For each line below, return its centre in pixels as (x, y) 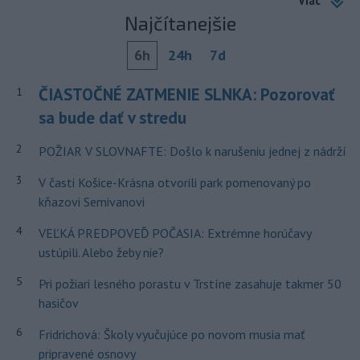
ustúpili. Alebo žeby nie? (101, 252)
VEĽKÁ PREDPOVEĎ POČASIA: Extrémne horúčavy (174, 233)
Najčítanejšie (180, 22)
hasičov (58, 303)
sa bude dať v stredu (112, 117)
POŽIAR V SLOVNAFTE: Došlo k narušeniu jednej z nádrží (192, 151)
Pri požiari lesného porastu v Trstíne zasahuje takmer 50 (190, 283)
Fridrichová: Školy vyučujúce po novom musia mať (171, 334)
